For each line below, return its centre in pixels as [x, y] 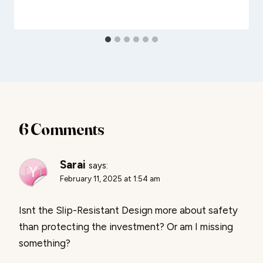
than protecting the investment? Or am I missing [126, 227]
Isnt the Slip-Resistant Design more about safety [128, 210]
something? [45, 243]
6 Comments [62, 129]
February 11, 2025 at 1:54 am [110, 179]
